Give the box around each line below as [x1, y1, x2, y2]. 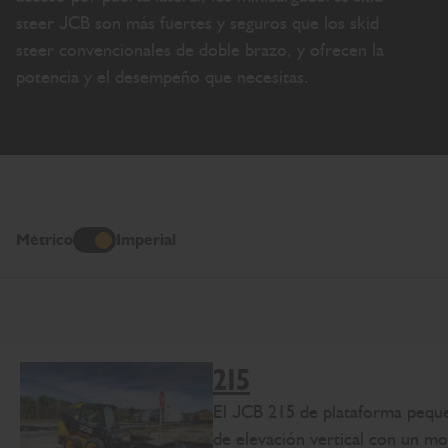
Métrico [16, 229, 73, 249]
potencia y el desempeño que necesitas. [16, 65, 309, 88]
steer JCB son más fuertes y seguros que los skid [16, 11, 379, 34]
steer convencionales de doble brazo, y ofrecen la [16, 38, 384, 61]
